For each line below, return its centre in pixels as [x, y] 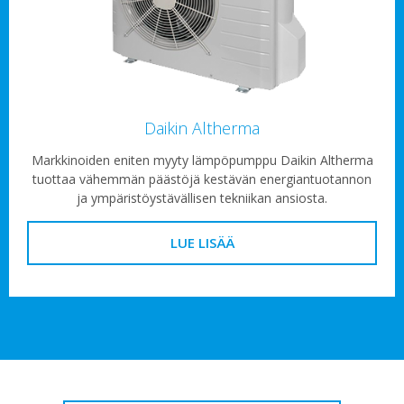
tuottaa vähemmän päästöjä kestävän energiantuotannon [202, 179]
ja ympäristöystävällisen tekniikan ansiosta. [202, 197]
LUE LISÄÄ [202, 242]
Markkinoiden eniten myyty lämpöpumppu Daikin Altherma [202, 160]
